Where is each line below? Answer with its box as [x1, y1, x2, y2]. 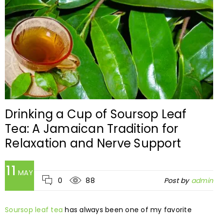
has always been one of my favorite [63, 205, 192, 215]
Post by [163, 176, 191, 186]
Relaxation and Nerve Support [5, 135, 181, 152]
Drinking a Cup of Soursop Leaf [5, 106, 187, 123]
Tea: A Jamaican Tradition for [5, 121, 179, 137]
